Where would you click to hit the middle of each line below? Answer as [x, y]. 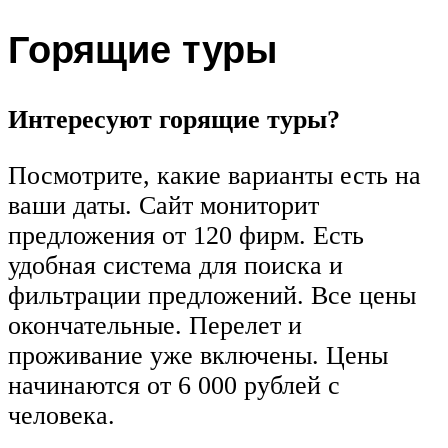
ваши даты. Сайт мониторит [163, 205]
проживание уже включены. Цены [198, 355]
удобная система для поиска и [175, 265]
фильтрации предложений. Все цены [212, 295]
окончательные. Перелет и [155, 325]
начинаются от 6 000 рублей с [174, 385]
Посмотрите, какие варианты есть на [214, 175]
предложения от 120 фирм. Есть [186, 235]
